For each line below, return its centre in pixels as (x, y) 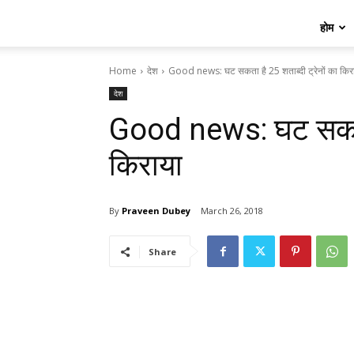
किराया (146, 165)
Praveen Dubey (156, 210)
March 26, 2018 (232, 211)
